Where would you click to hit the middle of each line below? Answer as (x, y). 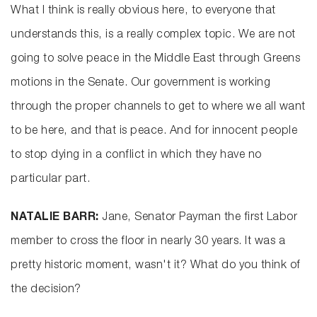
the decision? (46, 290)
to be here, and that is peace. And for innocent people (154, 132)
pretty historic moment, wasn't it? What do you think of (156, 266)
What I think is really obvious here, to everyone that (143, 12)
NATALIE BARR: (55, 218)
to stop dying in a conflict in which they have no (136, 156)
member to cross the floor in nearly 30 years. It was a (148, 242)
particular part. (50, 180)
